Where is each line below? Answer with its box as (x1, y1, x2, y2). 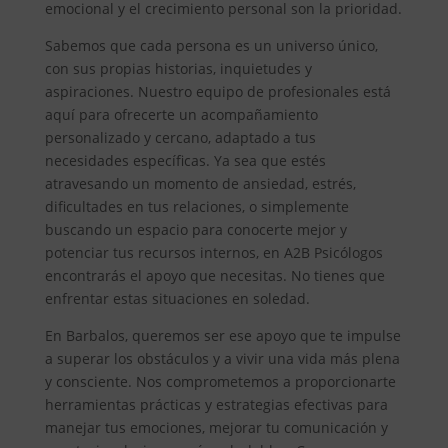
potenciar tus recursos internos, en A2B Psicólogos (44, 242, 383, 262)
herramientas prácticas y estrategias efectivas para (44, 394, 388, 414)
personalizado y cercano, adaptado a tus (44, 127, 316, 147)
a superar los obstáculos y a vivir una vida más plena (44, 348, 400, 368)
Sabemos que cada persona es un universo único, (44, 35, 378, 55)
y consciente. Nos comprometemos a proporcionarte (44, 371, 396, 391)
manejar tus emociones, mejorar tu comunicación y (44, 417, 388, 437)
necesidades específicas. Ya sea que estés (44, 150, 326, 170)
